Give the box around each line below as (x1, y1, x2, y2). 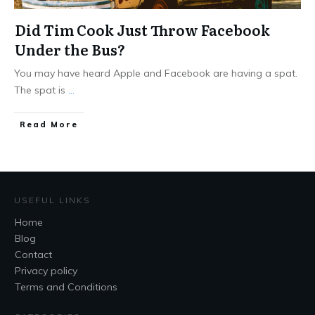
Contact (15, 248, 52, 262)
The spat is (14, 84, 68, 97)
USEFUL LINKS (14, 195, 91, 206)
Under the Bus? (15, 39, 125, 60)
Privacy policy (15, 264, 77, 278)
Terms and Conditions (15, 281, 117, 294)
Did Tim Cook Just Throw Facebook (15, 19, 270, 41)
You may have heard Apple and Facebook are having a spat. (14, 67, 297, 80)
